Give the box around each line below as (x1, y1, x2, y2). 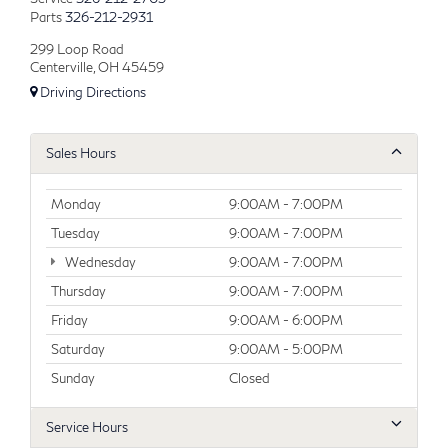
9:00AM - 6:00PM (229, 311, 343, 328)
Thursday (51, 282, 106, 299)
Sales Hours (46, 144, 116, 161)
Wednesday (61, 253, 136, 270)
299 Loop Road (30, 41, 124, 58)
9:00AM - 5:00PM (229, 340, 343, 357)
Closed (229, 369, 270, 386)
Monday (51, 195, 101, 212)
